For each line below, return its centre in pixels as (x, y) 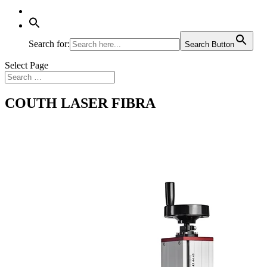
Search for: (49, 44)
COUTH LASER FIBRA (80, 103)
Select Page (27, 65)
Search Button (209, 44)
